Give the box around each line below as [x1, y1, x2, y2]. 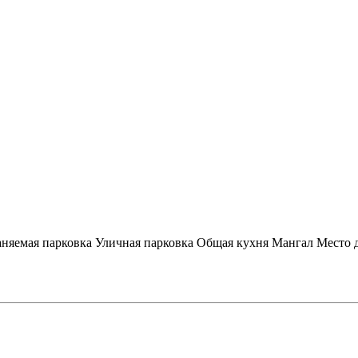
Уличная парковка [95, 235, 193, 249]
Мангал [272, 235, 313, 249]
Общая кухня [197, 235, 268, 249]
